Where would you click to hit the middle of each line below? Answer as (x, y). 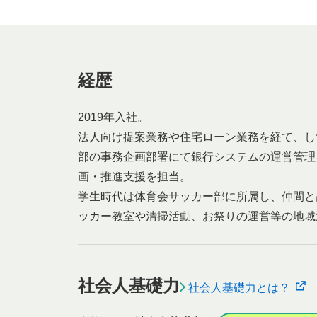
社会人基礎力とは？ (238, 288)
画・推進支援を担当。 (134, 177)
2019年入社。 (113, 117)
